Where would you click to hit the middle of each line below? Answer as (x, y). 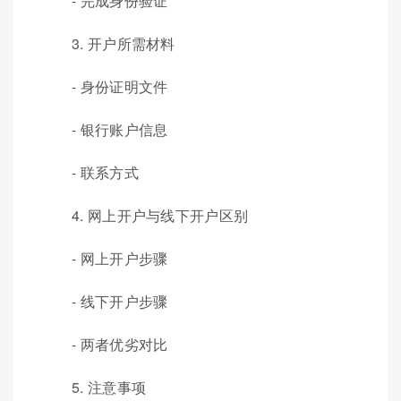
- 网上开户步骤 (120, 259)
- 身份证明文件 (120, 87)
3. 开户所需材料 (124, 44)
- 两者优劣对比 (120, 345)
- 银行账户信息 (120, 130)
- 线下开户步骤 (120, 302)
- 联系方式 (105, 173)
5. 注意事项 (109, 388)
